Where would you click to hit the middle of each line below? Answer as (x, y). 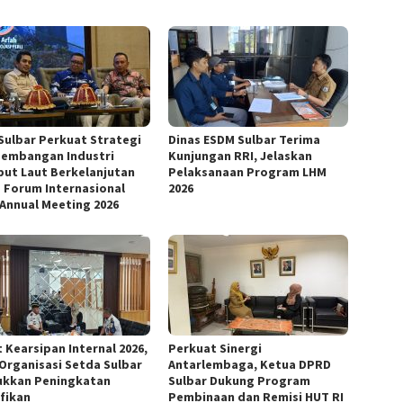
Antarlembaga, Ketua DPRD (250, 364)
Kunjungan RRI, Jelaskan (241, 155)
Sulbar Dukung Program (240, 380)
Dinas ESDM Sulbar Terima (245, 139)
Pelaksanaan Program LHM (248, 171)
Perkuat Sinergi (215, 348)
